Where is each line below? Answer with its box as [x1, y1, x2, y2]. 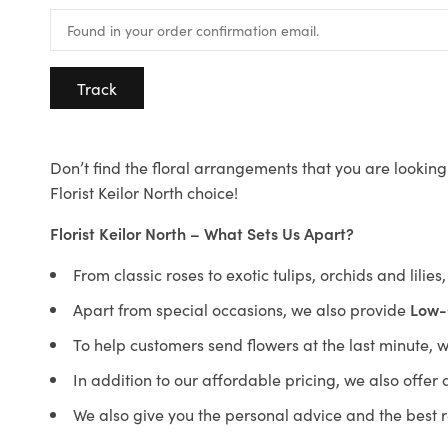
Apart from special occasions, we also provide [73, 298, 410, 320]
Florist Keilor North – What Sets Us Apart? [50, 222, 354, 244]
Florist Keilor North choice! [50, 181, 238, 203]
